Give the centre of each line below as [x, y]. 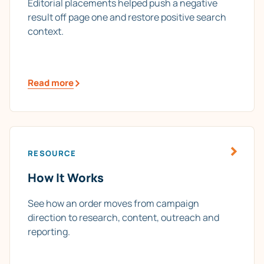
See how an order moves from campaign [113, 204]
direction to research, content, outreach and [123, 218]
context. [46, 32]
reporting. [49, 232]
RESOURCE [52, 154]
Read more [51, 83]
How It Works [66, 178]
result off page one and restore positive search [127, 17]
